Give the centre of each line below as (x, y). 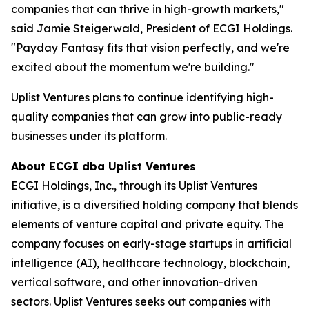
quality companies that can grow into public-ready (147, 117)
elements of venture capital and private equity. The (148, 224)
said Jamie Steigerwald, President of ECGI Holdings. (152, 28)
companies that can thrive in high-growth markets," (148, 9)
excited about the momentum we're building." (133, 67)
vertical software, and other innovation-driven (134, 282)
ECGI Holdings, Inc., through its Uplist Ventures (134, 186)
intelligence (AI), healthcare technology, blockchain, (150, 263)
